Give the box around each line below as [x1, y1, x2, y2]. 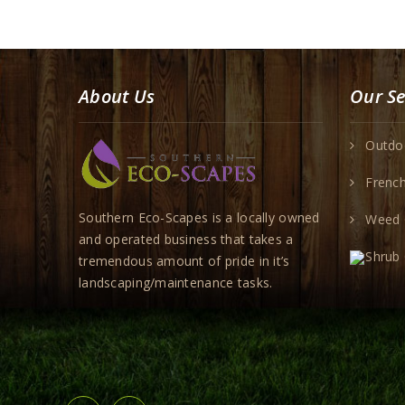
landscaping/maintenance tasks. [79, 273, 273, 291]
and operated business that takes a [79, 230, 294, 248]
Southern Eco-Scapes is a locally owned [79, 208, 320, 226]
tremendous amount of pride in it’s [79, 251, 290, 269]
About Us [79, 84, 155, 108]
